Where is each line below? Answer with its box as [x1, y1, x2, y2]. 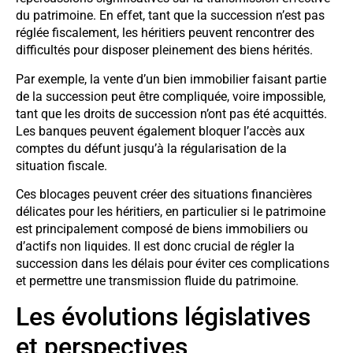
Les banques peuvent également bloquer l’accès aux [16, 123, 305, 139]
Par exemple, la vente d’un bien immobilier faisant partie [16, 71, 326, 87]
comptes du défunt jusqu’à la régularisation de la [16, 140, 287, 156]
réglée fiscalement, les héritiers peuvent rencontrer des [16, 25, 314, 41]
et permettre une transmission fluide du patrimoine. [16, 273, 299, 289]
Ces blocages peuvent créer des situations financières [16, 187, 312, 203]
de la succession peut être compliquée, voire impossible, [16, 88, 325, 104]
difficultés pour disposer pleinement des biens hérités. [16, 43, 313, 58]
